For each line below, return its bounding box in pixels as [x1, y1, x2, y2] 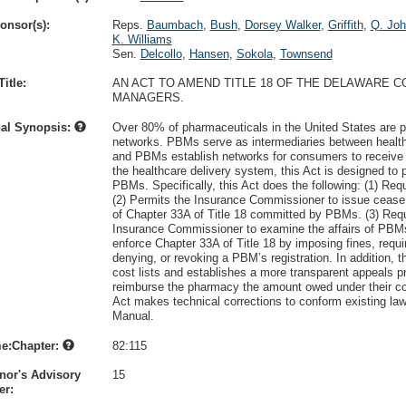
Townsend [279, 47, 333, 61]
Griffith [327, 18, 363, 32]
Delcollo [140, 47, 182, 61]
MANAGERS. [111, 91, 184, 104]
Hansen [188, 47, 229, 61]
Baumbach [146, 18, 203, 32]
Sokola [236, 47, 273, 61]
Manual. [111, 309, 154, 323]
